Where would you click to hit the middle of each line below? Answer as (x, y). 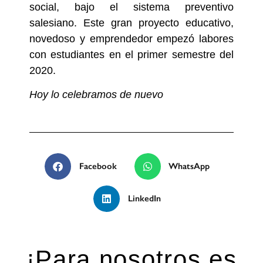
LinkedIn (144, 199)
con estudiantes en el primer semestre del (131, 54)
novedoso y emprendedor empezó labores (131, 38)
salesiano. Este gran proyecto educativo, (131, 23)
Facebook (98, 166)
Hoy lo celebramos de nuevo (96, 95)
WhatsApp (189, 166)
